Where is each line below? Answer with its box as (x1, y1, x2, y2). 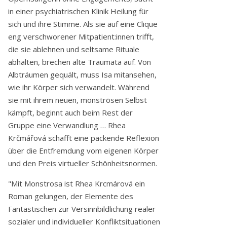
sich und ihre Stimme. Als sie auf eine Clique (8, 18, 158, 29)
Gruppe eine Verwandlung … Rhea (8, 120, 126, 130)
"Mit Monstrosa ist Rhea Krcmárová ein (8, 178, 145, 188)
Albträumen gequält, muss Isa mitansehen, (8, 69, 157, 80)
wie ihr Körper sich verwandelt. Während (8, 82, 149, 92)
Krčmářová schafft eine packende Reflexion (8, 132, 159, 143)
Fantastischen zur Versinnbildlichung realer (8, 203, 156, 214)
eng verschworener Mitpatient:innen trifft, (8, 31, 154, 42)
